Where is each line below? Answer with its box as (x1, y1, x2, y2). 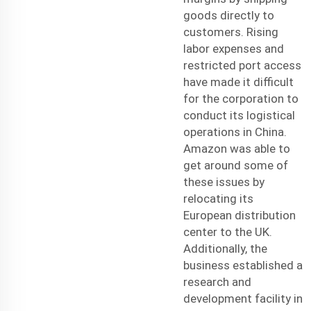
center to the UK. (183, 224, 272, 239)
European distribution (183, 208, 296, 222)
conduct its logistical (183, 108, 295, 122)
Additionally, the (183, 241, 267, 255)
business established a (183, 258, 303, 272)
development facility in (183, 291, 303, 305)
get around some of (183, 158, 288, 172)
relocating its (183, 191, 253, 205)
